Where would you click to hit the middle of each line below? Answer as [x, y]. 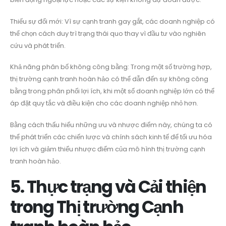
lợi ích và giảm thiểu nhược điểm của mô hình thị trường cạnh [108, 149]
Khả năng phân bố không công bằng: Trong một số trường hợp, [111, 67]
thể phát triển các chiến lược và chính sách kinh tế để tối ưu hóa [111, 137]
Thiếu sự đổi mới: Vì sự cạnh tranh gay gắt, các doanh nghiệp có [112, 21]
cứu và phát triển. [38, 45]
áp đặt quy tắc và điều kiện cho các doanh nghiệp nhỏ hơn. [104, 103]
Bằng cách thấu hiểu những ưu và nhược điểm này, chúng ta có [111, 125]
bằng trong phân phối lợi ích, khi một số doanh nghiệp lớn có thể [112, 91]
